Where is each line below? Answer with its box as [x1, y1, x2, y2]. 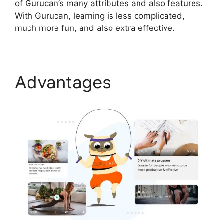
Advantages [15, 72, 111, 93]
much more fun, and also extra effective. [15, 23, 175, 33]
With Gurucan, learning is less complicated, [15, 11, 185, 21]
